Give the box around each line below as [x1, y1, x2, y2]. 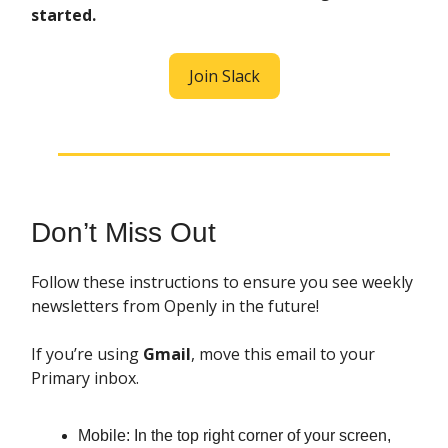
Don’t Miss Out [31, 217, 216, 249]
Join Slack [188, 65, 260, 88]
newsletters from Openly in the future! [31, 295, 319, 318]
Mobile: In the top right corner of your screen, [78, 427, 391, 445]
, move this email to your [191, 343, 375, 366]
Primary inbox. [31, 367, 139, 390]
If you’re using [31, 343, 143, 366]
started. [31, 4, 96, 27]
